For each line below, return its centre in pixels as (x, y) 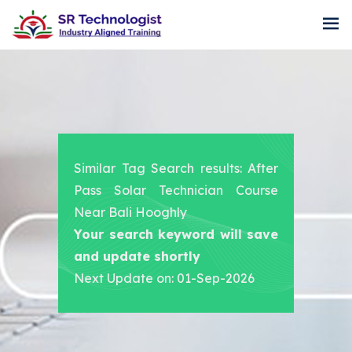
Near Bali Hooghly (130, 213)
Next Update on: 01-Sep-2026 (164, 279)
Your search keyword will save (176, 235)
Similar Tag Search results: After (176, 169)
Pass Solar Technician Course (176, 191)
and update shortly (137, 257)
